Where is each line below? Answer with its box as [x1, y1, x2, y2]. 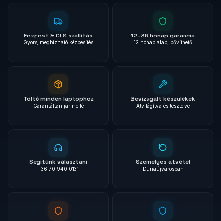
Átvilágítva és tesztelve [136, 103, 190, 109]
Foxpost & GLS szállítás [24, 32, 93, 39]
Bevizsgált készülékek [130, 95, 195, 103]
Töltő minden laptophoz [23, 95, 94, 103]
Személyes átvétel [135, 158, 190, 166]
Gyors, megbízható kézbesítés [23, 39, 93, 45]
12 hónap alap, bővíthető [133, 39, 192, 45]
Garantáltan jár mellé [33, 103, 84, 109]
